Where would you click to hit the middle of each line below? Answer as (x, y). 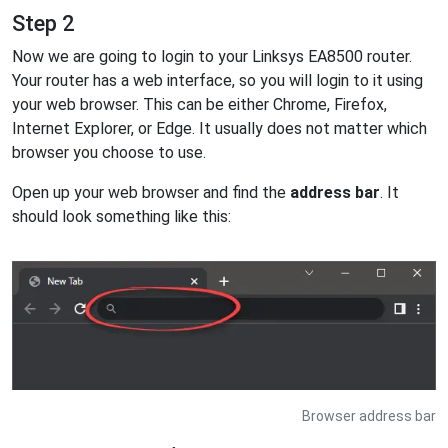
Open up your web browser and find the (151, 192)
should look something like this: (121, 216)
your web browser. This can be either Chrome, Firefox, (199, 104)
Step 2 (43, 23)
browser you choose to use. (109, 152)
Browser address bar (369, 415)
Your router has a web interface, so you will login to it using (217, 80)
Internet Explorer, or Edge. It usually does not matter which (219, 128)
